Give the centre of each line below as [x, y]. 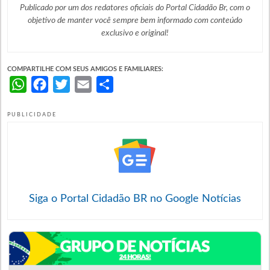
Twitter [85, 84]
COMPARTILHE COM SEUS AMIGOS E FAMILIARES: [85, 69]
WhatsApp [49, 84]
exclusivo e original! [135, 33]
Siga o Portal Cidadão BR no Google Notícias [135, 199]
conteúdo [225, 20]
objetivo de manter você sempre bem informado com [118, 20]
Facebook [68, 84]
